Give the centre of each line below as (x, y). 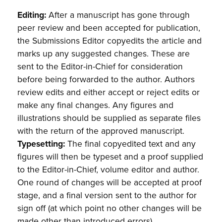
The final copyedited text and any (131, 144)
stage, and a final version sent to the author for (107, 195)
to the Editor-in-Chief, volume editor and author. (109, 169)
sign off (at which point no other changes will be (110, 208)
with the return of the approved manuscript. (101, 131)
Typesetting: (41, 144)
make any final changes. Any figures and (96, 105)
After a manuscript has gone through (118, 15)
